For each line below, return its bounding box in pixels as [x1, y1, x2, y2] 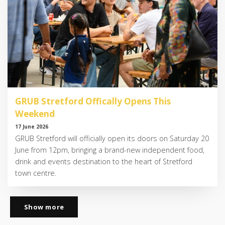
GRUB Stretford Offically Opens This [15, 95, 171, 107]
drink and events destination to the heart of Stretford [15, 157, 192, 167]
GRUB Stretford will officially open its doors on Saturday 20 [15, 134, 209, 144]
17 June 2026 [15, 123, 48, 131]
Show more [24, 202, 64, 212]
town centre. [15, 168, 56, 178]
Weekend [15, 107, 55, 120]
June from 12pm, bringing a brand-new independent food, [15, 145, 204, 155]
